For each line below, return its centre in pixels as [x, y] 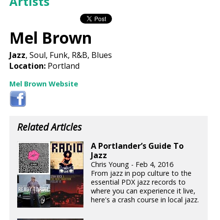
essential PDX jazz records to [138, 182]
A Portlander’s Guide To [137, 146]
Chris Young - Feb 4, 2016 [132, 165]
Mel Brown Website [44, 83]
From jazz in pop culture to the [141, 173]
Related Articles [50, 127]
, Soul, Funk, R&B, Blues [69, 55]
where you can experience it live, [143, 191]
